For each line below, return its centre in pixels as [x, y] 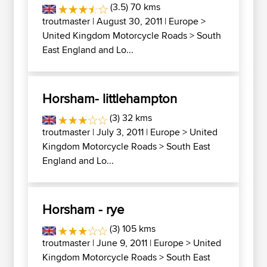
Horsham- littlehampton [110, 98]
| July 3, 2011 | [120, 132]
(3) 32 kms [130, 118]
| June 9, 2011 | [122, 243]
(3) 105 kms [132, 229]
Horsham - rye [83, 209]
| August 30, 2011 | [129, 21]
